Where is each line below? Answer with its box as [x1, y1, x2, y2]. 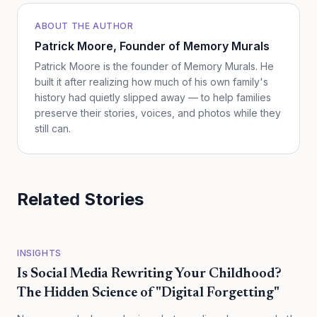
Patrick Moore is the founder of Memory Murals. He [35, 60, 274, 72]
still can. [35, 122, 71, 134]
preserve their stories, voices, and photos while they [35, 107, 281, 119]
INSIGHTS [17, 248, 62, 258]
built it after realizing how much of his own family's [35, 76, 268, 88]
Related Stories [17, 189, 144, 209]
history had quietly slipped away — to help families [35, 91, 271, 103]
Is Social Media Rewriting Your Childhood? [17, 267, 282, 281]
